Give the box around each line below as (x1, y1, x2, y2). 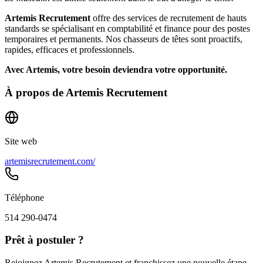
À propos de (5, 86, 63, 99)
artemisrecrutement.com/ (5, 156, 95, 166)
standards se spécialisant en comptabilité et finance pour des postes (5, 23, 250, 34)
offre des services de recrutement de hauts (90, 13, 247, 23)
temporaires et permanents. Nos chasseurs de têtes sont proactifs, (5, 34, 242, 45)
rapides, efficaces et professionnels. (5, 45, 134, 55)
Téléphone (5, 192, 44, 203)
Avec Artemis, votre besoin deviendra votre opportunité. (5, 65, 227, 75)
